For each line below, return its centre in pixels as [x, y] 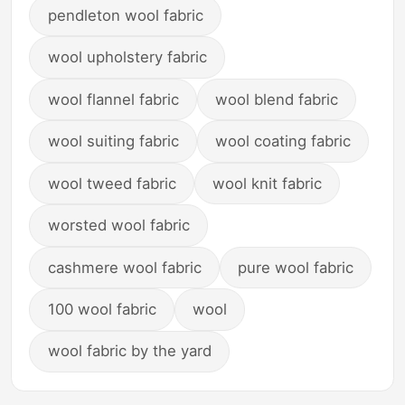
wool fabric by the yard [129, 351]
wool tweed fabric [112, 183]
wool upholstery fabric [127, 57]
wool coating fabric [283, 141]
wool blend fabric [277, 99]
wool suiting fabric [113, 141]
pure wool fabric [296, 267]
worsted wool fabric [118, 226]
